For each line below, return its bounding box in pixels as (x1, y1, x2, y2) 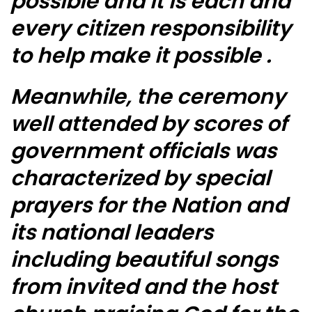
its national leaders (10, 218, 213, 248)
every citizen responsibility (10, 14, 291, 44)
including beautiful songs (10, 245, 278, 275)
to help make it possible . (10, 41, 272, 71)
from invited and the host (10, 272, 277, 302)
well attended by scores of (10, 109, 287, 139)
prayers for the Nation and (10, 191, 288, 221)
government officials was (10, 136, 276, 166)
